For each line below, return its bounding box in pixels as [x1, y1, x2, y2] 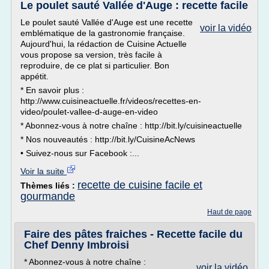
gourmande [20, 190, 75, 202]
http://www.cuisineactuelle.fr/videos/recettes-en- [20, 96, 201, 106]
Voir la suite [20, 166, 67, 176]
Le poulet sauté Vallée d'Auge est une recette [20, 17, 193, 27]
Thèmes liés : [20, 181, 77, 190]
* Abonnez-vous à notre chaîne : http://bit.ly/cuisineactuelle [20, 121, 242, 130]
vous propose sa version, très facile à [20, 50, 162, 59]
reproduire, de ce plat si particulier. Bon [20, 61, 169, 70]
